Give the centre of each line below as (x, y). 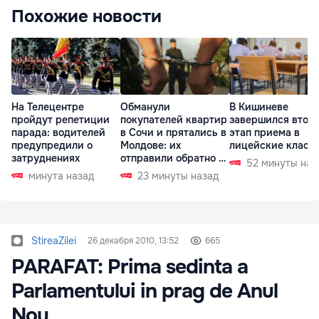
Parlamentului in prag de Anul (145, 291)
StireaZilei (54, 240)
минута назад (61, 176)
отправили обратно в (172, 158)
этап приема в (265, 132)
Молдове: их (151, 145)
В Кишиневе (259, 106)
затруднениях (46, 158)
